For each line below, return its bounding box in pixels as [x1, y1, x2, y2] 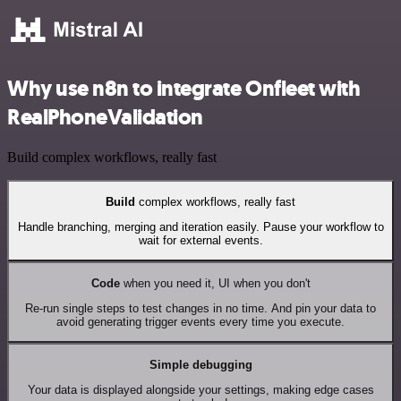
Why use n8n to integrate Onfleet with [7, 74, 361, 104]
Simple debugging [149, 357, 252, 371]
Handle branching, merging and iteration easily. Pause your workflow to [17, 220, 384, 235]
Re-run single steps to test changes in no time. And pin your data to [25, 302, 376, 316]
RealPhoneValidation [7, 103, 203, 132]
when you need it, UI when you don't [119, 276, 311, 290]
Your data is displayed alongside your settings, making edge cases [27, 383, 374, 397]
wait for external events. [138, 234, 263, 248]
